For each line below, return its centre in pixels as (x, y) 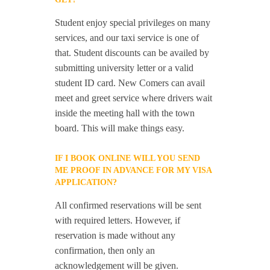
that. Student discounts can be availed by (132, 53)
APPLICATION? (86, 183)
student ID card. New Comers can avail (130, 83)
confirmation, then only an (105, 251)
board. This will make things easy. (120, 128)
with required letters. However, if (118, 221)
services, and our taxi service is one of (127, 38)
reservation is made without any (115, 236)
